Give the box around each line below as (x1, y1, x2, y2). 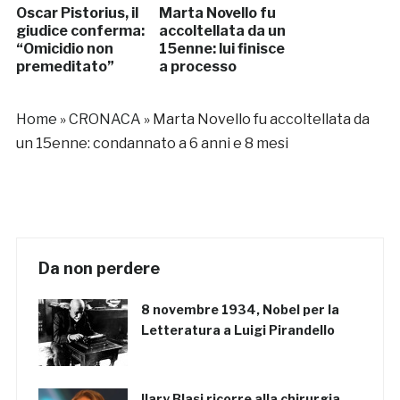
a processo (158, 58, 237, 76)
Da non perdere (37, 259, 160, 279)
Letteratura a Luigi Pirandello (140, 322, 335, 338)
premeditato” (15, 58, 114, 76)
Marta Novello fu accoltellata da (152, 111, 370, 129)
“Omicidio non (15, 40, 113, 58)
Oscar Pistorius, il (15, 4, 138, 22)
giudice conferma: (15, 22, 145, 40)
